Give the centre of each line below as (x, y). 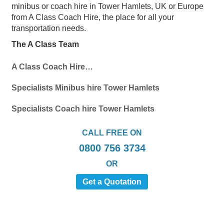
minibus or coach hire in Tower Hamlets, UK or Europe (107, 6)
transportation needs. (49, 28)
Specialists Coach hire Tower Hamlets (83, 108)
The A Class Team (46, 44)
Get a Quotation (112, 181)
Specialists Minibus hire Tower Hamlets (85, 87)
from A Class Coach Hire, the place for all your (93, 17)
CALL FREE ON (112, 132)
